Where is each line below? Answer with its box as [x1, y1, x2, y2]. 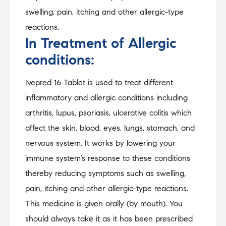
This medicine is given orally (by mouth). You [25, 199, 183, 209]
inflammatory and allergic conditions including [25, 93, 188, 103]
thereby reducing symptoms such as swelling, [25, 168, 186, 179]
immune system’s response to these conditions [25, 153, 190, 163]
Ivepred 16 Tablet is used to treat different [25, 78, 173, 88]
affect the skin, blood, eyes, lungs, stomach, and [25, 123, 195, 133]
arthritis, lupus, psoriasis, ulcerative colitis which [25, 108, 192, 118]
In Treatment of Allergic [25, 34, 177, 52]
